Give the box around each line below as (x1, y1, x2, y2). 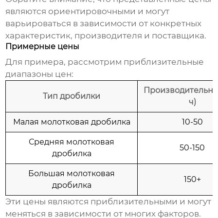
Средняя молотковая (29, 137, 115, 147)
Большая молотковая (28, 169, 115, 179)
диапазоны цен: (5, 69, 74, 79)
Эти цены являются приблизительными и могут (5, 197, 212, 207)
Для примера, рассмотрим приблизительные (5, 57, 204, 67)
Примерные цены (5, 42, 80, 52)
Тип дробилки (43, 91, 101, 101)
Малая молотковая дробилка (13, 117, 130, 127)
